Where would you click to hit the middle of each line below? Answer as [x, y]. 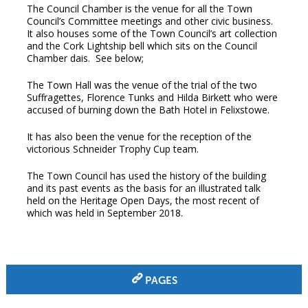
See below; [119, 58]
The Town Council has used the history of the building [146, 176]
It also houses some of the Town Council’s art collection [152, 34]
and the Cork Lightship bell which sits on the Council [142, 46]
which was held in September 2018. [104, 213]
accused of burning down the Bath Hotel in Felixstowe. [148, 110]
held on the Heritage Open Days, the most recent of [143, 201]
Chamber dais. [58, 58]
